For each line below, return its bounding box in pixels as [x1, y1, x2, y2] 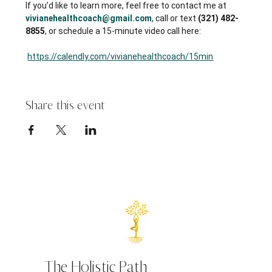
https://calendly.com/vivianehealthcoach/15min [27, 51, 214, 61]
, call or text [152, 13, 199, 23]
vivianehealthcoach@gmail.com [25, 13, 152, 23]
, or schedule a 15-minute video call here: [45, 25, 202, 36]
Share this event [25, 97, 106, 113]
